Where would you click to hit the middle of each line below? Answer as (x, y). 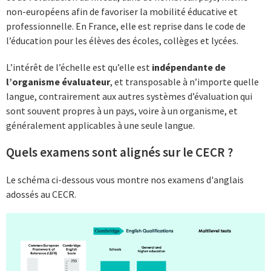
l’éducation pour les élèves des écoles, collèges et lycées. (122, 41)
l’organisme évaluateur (58, 81)
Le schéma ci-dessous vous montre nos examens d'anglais (125, 179)
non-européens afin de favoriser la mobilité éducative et (122, 12)
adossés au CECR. (41, 194)
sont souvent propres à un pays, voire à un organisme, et (122, 110)
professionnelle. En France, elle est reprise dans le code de (126, 26)
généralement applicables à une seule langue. (101, 125)
